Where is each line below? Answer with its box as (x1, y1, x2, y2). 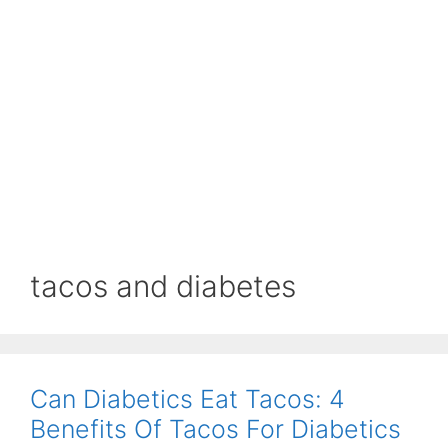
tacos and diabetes (30, 268, 296, 304)
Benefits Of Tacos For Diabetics (30, 414, 401, 444)
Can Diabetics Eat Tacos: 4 (30, 384, 345, 414)
